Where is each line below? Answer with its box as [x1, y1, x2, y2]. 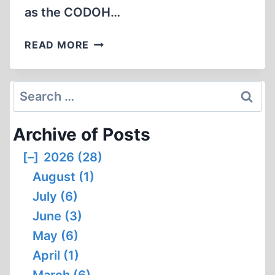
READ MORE [25, 39, 90, 51]
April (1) [33, 248, 79, 263]
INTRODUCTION [88, 50, 172, 63]
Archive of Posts [13, 124, 150, 145]
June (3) [33, 209, 82, 223]
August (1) [33, 169, 95, 184]
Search [12, 83, 54, 98]
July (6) [33, 189, 78, 204]
